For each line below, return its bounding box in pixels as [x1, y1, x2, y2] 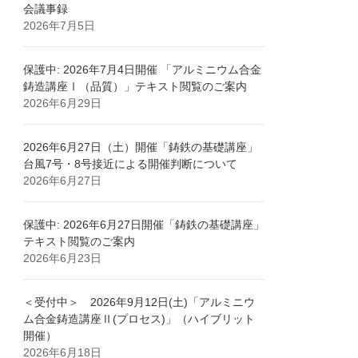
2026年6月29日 [23, 97, 102, 110]
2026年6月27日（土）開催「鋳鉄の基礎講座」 [23, 141, 259, 154]
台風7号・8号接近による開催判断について [23, 157, 238, 171]
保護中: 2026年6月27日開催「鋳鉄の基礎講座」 [23, 218, 265, 232]
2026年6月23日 [23, 252, 102, 265]
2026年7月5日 [23, 19, 96, 33]
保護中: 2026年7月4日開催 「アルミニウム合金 [23, 63, 262, 77]
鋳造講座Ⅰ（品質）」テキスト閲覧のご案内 [23, 80, 248, 93]
